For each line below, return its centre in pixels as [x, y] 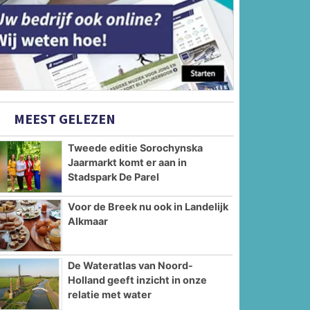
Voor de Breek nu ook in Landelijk [148, 206]
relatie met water [110, 294]
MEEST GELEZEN [64, 119]
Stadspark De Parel [114, 177]
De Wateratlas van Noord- [131, 265]
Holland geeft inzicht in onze [138, 280]
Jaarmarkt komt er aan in [128, 163]
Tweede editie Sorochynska [136, 148]
